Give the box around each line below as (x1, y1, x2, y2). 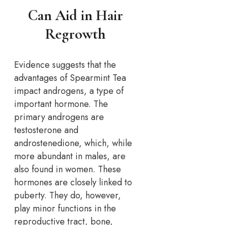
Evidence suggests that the (14, 58, 116, 71)
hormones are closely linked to (14, 175, 132, 189)
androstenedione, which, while (14, 136, 132, 150)
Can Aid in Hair (28, 6, 123, 25)
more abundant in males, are (14, 149, 126, 163)
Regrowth (45, 24, 106, 43)
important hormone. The (14, 97, 108, 110)
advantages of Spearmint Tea (14, 71, 126, 84)
